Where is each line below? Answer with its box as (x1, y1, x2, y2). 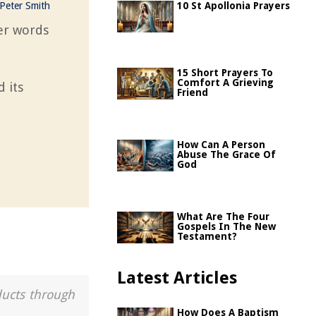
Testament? (177, 231, 237, 242)
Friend (177, 87, 208, 98)
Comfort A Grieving (177, 77, 274, 88)
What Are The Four (177, 211, 269, 222)
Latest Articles (117, 268, 237, 288)
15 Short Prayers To (177, 67, 273, 78)
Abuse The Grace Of (177, 149, 276, 160)
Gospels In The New (177, 221, 276, 232)
